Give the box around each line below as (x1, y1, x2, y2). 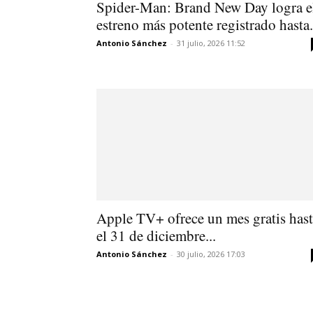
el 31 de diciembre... (96, 225, 216, 245)
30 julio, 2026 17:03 (177, 248, 245, 259)
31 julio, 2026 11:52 (177, 37, 245, 48)
